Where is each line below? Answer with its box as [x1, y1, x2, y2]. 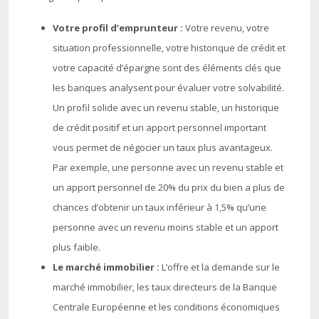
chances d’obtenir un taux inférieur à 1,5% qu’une [53, 201, 266, 214]
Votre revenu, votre [185, 21, 269, 34]
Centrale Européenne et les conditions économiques [53, 300, 280, 313]
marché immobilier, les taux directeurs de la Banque [53, 281, 277, 293]
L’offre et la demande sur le [162, 261, 280, 273]
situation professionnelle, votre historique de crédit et [53, 41, 286, 54]
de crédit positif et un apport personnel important [53, 121, 266, 134]
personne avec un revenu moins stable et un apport [53, 221, 278, 234]
